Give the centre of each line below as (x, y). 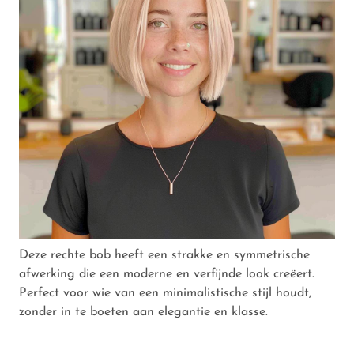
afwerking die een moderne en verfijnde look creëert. (167, 274)
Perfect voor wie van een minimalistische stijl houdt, (165, 293)
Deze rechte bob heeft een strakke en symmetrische (164, 255)
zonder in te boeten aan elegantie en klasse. (143, 312)
